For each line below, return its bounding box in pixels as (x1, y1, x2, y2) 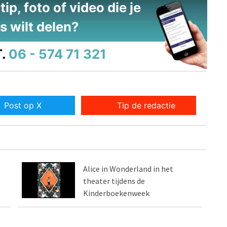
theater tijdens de (83, 176, 145, 186)
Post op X (4, 100, 42, 111)
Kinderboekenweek (83, 188, 150, 199)
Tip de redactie (117, 100, 176, 111)
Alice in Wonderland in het (83, 164, 174, 174)
